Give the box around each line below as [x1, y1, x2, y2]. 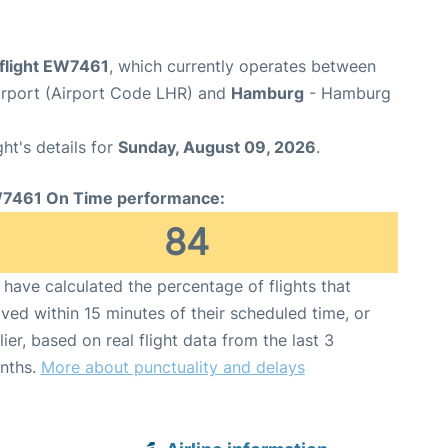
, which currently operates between [109, 55, 376, 76]
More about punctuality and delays [40, 356, 305, 377]
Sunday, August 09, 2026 [118, 136, 316, 157]
